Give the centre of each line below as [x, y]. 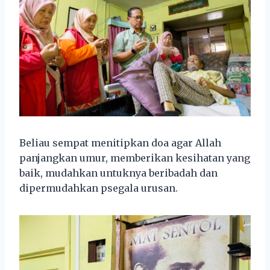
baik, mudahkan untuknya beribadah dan [118, 173]
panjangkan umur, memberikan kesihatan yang [135, 158]
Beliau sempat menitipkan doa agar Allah [120, 143]
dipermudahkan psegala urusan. [99, 188]
